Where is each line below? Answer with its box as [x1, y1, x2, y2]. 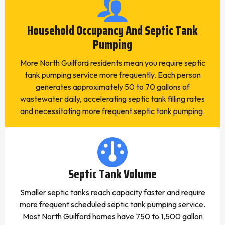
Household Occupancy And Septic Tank [27, 21, 198, 40]
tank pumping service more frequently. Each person [24, 70, 201, 80]
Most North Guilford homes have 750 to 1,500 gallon [22, 211, 203, 221]
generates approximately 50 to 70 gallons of [35, 82, 190, 92]
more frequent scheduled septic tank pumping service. [20, 199, 205, 209]
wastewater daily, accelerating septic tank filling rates [20, 94, 205, 104]
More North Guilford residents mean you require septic [20, 58, 205, 68]
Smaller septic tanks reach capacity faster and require [20, 187, 205, 197]
